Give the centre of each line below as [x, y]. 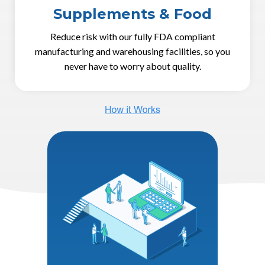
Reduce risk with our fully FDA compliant [132, 36]
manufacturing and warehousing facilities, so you [132, 51]
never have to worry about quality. [132, 66]
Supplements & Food [132, 14]
